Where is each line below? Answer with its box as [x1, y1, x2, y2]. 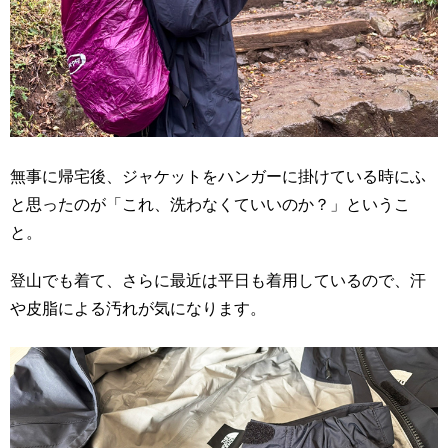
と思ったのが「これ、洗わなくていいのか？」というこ [10, 192, 410, 216]
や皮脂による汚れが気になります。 [10, 296, 266, 320]
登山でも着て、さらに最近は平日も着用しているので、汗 [10, 268, 426, 292]
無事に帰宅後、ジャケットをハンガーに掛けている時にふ [10, 164, 426, 188]
